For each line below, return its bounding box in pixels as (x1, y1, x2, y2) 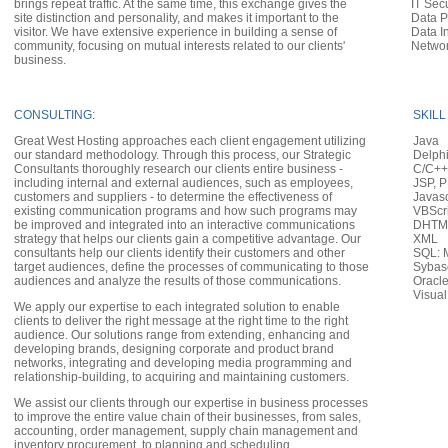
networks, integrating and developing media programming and (14, 356, 352, 370)
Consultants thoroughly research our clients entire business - (14, 162, 343, 176)
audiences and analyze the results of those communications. (14, 274, 341, 288)
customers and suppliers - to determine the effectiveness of (14, 190, 332, 204)
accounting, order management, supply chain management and (14, 424, 358, 438)
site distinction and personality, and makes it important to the (14, 11, 339, 25)
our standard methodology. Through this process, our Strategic (14, 148, 351, 162)
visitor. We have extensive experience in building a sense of (14, 25, 337, 39)
